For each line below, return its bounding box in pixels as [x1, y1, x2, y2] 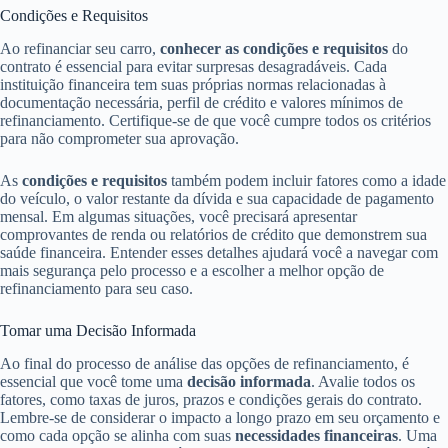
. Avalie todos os [311, 373, 415, 391]
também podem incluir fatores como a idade [167, 172, 446, 190]
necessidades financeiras [235, 427, 398, 445]
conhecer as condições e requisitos [160, 40, 388, 58]
